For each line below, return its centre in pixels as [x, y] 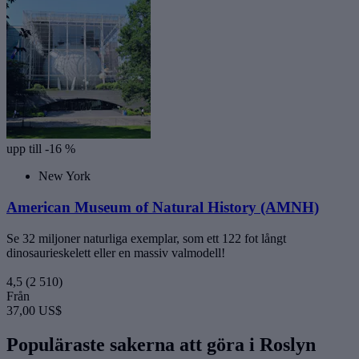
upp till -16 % [41, 149]
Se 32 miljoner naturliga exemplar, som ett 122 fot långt [146, 238]
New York [65, 176]
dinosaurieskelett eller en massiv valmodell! [116, 252]
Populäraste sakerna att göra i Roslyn [161, 344]
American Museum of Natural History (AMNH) [163, 208]
